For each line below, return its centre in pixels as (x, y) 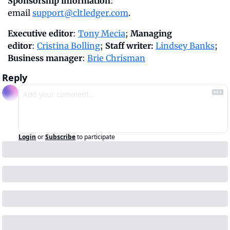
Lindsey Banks (185, 46)
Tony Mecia (102, 34)
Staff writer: (129, 46)
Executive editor (40, 34)
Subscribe (60, 137)
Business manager (45, 58)
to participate (96, 137)
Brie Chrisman (116, 58)
